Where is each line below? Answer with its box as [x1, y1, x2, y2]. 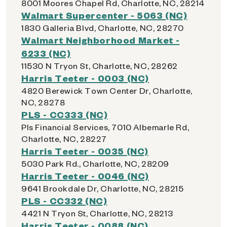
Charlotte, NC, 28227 [21, 133, 107, 144]
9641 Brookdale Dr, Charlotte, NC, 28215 [21, 183, 184, 194]
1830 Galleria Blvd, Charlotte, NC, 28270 [21, 22, 184, 33]
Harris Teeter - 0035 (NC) [21, 145, 148, 157]
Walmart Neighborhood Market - [21, 34, 180, 46]
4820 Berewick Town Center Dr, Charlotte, [21, 85, 193, 96]
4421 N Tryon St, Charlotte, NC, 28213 [21, 208, 173, 218]
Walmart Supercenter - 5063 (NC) [21, 9, 187, 21]
